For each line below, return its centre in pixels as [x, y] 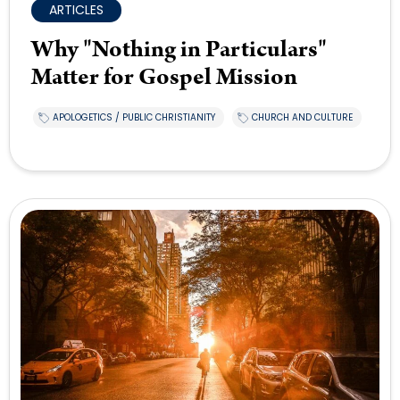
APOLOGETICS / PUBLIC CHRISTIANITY [134, 118]
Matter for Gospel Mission [164, 78]
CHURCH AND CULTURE [302, 118]
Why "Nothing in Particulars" [179, 50]
